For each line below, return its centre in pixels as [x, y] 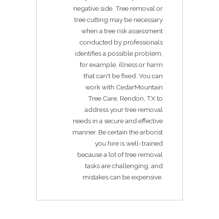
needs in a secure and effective [118, 120]
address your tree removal [124, 109]
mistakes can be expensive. [123, 177]
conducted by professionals [121, 42]
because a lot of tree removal [120, 154]
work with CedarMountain [124, 87]
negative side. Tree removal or [118, 8]
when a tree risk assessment [122, 31]
